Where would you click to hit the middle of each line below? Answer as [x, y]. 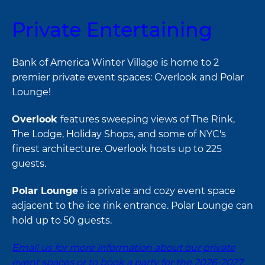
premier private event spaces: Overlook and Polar [128, 77]
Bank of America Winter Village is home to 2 [115, 63]
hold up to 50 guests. [62, 220]
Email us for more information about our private [124, 247]
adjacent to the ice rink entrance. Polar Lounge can [132, 205]
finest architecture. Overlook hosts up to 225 [117, 148]
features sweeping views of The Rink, [148, 119]
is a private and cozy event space [157, 190]
